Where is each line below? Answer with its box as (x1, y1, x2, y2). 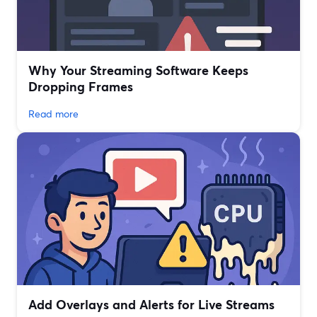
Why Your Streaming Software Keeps (28, 62, 248, 79)
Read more (28, 107, 79, 121)
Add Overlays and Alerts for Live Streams (28, 296, 275, 313)
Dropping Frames (28, 78, 133, 96)
